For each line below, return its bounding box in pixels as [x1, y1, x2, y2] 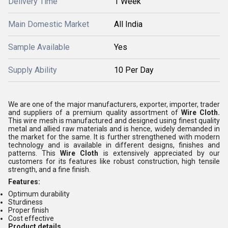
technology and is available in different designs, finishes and [8, 140, 220, 149]
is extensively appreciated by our [98, 149, 220, 157]
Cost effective [8, 214, 54, 222]
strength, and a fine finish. [8, 165, 91, 174]
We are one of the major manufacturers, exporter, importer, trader [8, 100, 220, 108]
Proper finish [8, 206, 49, 214]
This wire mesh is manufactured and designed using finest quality [8, 116, 220, 125]
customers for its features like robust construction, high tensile [8, 157, 220, 165]
